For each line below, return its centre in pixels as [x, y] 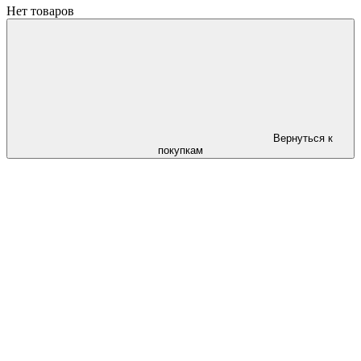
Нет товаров [40, 11]
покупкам [180, 150]
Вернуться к [303, 138]
